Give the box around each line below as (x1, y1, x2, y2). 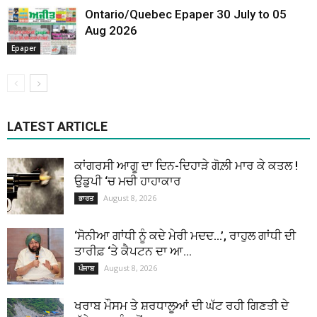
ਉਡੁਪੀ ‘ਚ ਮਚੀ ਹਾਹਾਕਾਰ (74, 173, 181, 188)
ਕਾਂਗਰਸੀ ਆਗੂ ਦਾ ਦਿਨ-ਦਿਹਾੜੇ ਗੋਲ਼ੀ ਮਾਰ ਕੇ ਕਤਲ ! (74, 158, 298, 173)
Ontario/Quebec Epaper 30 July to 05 (85, 6, 287, 21)
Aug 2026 (85, 23, 137, 38)
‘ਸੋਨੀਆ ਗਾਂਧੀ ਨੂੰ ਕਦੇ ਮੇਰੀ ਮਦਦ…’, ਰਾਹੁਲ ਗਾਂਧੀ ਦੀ (74, 228, 296, 243)
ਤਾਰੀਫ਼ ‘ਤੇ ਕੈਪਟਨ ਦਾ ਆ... (74, 243, 192, 258)
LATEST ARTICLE (7, 118, 108, 134)
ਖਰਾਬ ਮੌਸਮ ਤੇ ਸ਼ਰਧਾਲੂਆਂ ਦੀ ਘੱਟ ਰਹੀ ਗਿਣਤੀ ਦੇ (74, 298, 289, 313)
